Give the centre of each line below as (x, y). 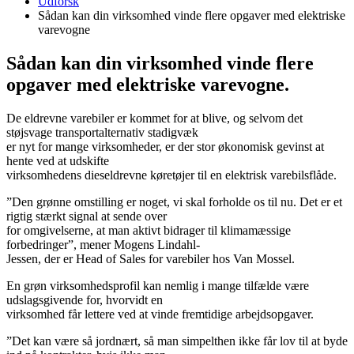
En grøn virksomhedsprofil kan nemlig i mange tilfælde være (158, 285)
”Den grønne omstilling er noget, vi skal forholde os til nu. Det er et (174, 201)
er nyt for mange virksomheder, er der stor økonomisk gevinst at (165, 146)
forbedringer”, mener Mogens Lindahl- (103, 244)
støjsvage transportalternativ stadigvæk (102, 132)
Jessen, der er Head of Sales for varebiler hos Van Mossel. (151, 258)
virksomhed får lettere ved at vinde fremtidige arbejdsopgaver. (160, 314)
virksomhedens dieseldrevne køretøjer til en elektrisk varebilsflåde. (171, 175)
